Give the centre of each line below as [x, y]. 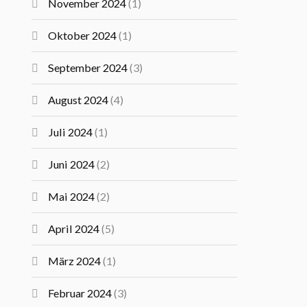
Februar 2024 [80, 293]
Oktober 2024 [83, 35]
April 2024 [74, 229]
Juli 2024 [71, 132]
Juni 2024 [72, 164]
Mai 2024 [72, 196]
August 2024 [78, 100]
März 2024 [75, 261]
